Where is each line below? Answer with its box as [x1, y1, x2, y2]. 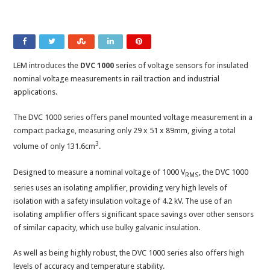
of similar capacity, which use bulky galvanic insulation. [13, 223, 202, 233]
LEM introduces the [13, 61, 81, 71]
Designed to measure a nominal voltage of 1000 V [13, 167, 186, 177]
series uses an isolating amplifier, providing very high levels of [13, 183, 228, 193]
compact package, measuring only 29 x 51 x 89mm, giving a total [13, 126, 236, 136]
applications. [13, 87, 60, 97]
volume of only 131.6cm [13, 142, 96, 151]
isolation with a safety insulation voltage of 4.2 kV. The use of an [13, 196, 233, 206]
